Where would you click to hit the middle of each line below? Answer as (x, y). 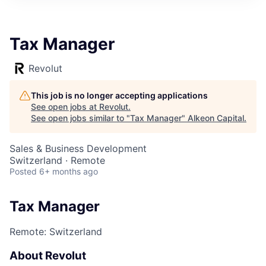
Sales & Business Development (78, 148)
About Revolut (48, 255)
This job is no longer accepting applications (119, 95)
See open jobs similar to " (80, 118)
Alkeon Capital (216, 118)
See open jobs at (65, 107)
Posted (23, 171)
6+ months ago (69, 171)
